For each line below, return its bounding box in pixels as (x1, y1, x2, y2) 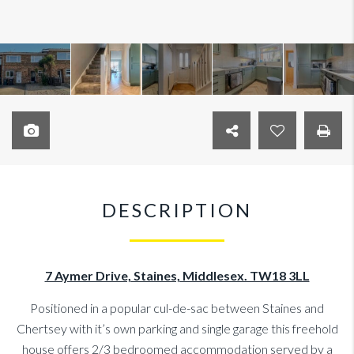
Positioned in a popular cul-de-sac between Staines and (30, 300, 324, 316)
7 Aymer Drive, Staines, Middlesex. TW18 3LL (44, 268, 310, 284)
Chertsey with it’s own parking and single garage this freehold (16, 321, 338, 337)
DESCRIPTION (102, 198, 252, 222)
